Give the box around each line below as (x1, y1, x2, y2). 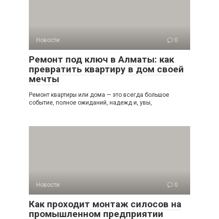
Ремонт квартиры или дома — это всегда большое (29, 91, 169, 98)
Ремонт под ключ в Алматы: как (29, 54, 174, 65)
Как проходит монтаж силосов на (29, 198, 181, 210)
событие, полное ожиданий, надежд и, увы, (29, 99, 152, 106)
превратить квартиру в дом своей (29, 64, 184, 75)
